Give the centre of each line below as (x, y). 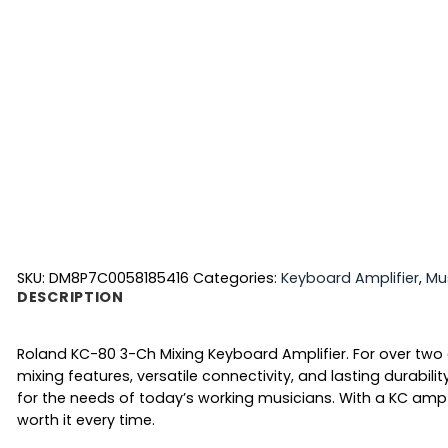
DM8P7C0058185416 (119, 277)
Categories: (237, 277)
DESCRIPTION (70, 296)
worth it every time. (86, 419)
